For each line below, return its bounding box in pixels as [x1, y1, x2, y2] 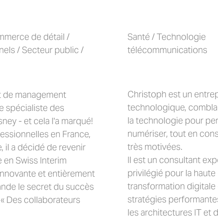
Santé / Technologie [127, 31, 206, 42]
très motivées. [127, 141, 182, 152]
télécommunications [127, 44, 207, 55]
